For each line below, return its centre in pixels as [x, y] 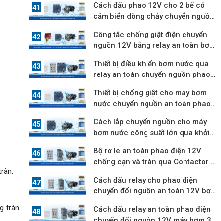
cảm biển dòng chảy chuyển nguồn [154, 17]
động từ [107, 144]
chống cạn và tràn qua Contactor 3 [154, 162]
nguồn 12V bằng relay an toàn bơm [155, 46]
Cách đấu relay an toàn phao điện [152, 209]
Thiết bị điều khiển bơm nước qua [151, 64]
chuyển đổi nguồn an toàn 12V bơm [155, 191]
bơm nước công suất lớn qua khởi [152, 133]
